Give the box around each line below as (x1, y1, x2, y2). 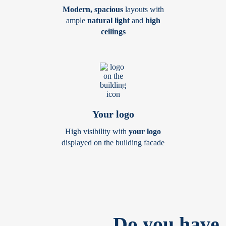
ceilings (100, 27, 126, 36)
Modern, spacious (62, 5, 123, 14)
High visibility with (65, 127, 129, 136)
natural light (87, 16, 130, 25)
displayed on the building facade (62, 138, 164, 147)
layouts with (123, 5, 164, 14)
